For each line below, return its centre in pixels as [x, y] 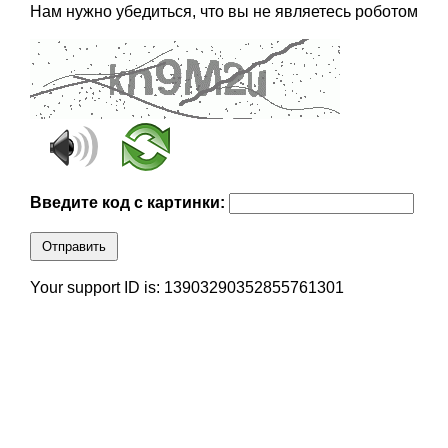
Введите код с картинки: [129, 203]
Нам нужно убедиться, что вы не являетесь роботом [223, 12]
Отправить [73, 247]
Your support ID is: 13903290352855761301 [186, 288]
